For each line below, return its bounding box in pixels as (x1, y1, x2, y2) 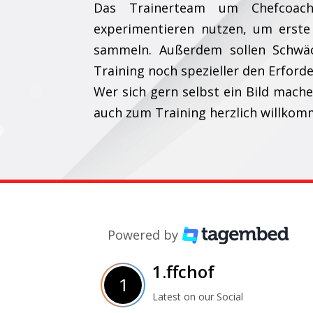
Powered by (108, 226, 179, 243)
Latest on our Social (152, 289, 244, 303)
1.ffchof (152, 259, 215, 283)
